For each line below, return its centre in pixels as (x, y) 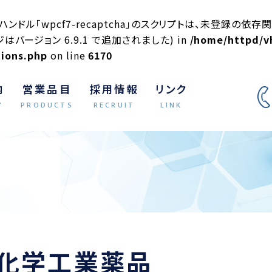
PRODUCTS (47, 105)
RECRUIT (114, 105)
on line (68, 55)
